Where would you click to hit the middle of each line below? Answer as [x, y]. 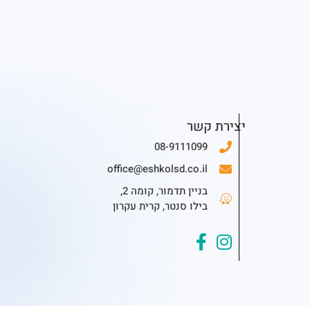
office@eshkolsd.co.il [157, 168]
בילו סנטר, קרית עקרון [160, 206]
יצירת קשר [217, 126]
